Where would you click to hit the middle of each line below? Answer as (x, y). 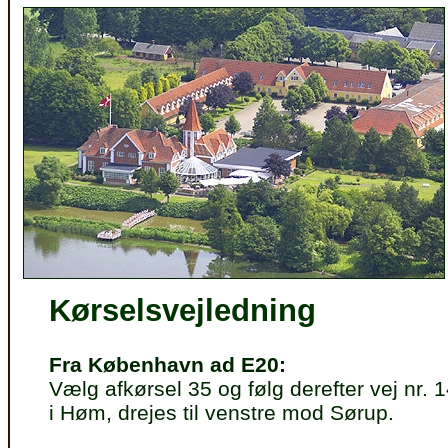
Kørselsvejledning (182, 310)
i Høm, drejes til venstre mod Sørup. (221, 412)
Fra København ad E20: (167, 364)
